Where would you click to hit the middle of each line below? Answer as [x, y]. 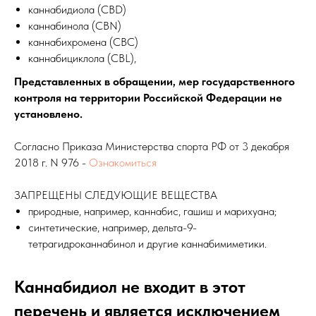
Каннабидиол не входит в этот [130, 287]
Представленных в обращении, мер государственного [154, 82]
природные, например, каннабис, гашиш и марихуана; [152, 212]
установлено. [48, 114]
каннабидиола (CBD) [77, 10]
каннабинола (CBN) [75, 26]
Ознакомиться [123, 163]
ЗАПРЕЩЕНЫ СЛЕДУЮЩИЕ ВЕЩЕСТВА [116, 195]
